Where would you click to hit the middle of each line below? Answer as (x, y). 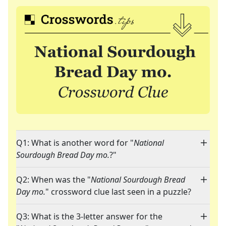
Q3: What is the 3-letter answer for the (89, 217)
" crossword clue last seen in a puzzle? (118, 192)
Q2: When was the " (53, 180)
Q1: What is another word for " (75, 143)
